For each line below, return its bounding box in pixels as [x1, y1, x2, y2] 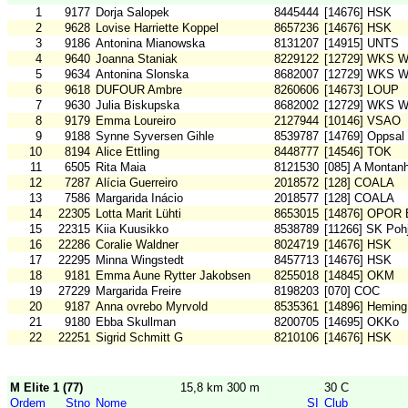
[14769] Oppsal [324, 129, 404, 144]
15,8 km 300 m [180, 381, 260, 395]
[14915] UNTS [324, 36, 399, 51]
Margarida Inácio [96, 191, 183, 206]
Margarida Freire [96, 284, 181, 299]
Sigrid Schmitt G [96, 331, 183, 345]
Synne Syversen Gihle [96, 129, 214, 144]
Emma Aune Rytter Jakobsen [96, 269, 250, 283]
